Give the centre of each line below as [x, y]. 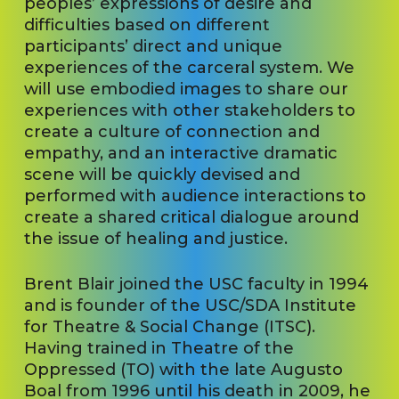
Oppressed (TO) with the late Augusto [183, 370]
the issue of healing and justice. [155, 239]
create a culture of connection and [171, 132]
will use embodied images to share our [186, 90]
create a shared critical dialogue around [191, 218]
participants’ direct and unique [153, 47]
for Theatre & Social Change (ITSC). [169, 327]
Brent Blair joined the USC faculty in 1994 [196, 285]
